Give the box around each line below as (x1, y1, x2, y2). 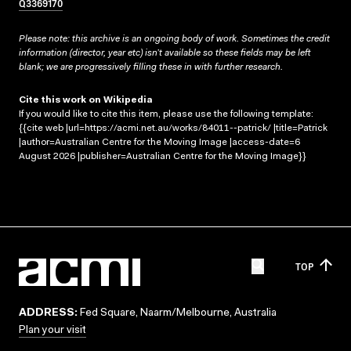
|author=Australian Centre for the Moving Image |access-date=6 (19, 137, 300, 147)
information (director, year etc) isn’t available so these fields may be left (19, 48, 310, 58)
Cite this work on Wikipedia (19, 95, 153, 105)
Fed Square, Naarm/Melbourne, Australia (78, 308, 277, 319)
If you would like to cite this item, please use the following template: (19, 109, 313, 119)
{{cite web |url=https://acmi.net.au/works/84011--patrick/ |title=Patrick (19, 123, 327, 133)
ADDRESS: (19, 308, 78, 319)
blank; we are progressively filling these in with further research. (19, 62, 283, 72)
